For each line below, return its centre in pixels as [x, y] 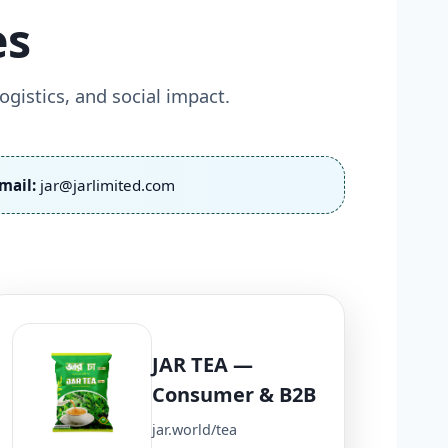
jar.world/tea [194, 430]
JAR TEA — [202, 365]
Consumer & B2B [234, 395]
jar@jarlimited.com [107, 184]
